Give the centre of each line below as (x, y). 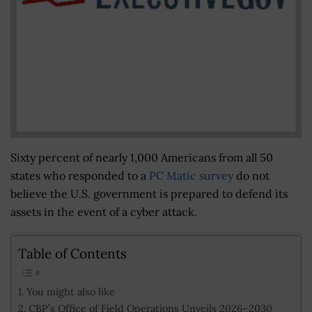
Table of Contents (72, 253)
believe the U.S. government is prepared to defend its (149, 193)
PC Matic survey (191, 175)
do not (251, 175)
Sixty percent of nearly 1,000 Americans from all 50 (142, 157)
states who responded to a (80, 175)
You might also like (70, 292)
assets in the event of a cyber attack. (104, 211)
